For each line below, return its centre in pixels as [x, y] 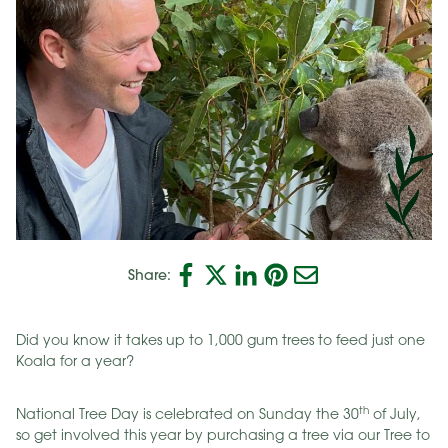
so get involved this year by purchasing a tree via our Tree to [223, 436]
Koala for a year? [75, 362]
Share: [149, 275]
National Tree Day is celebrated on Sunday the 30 [187, 415]
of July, [395, 415]
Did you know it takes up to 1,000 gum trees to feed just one [220, 341]
